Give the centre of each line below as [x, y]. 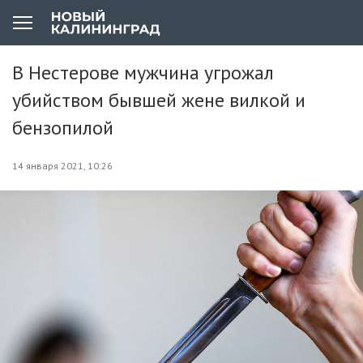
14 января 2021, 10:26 [62, 166]
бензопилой [63, 128]
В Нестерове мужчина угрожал [143, 73]
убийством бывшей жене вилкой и [159, 100]
